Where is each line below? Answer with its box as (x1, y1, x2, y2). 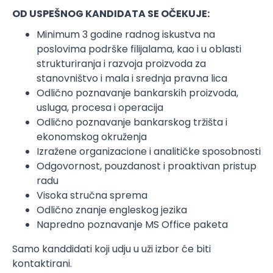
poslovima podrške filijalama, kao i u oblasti (37, 42, 241, 56)
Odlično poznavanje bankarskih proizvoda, (37, 86, 238, 100)
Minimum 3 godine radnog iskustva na (37, 27, 215, 41)
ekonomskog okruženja (37, 130, 147, 144)
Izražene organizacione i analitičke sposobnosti (37, 144, 261, 158)
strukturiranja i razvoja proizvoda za (37, 57, 206, 71)
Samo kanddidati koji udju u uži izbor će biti (12, 242, 211, 256)
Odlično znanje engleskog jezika (37, 203, 187, 217)
